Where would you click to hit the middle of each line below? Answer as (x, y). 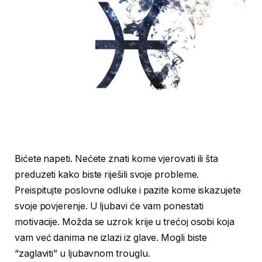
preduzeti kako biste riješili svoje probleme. (107, 174)
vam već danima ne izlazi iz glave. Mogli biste (111, 237)
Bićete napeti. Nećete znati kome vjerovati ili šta (117, 158)
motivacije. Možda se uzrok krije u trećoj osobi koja (125, 222)
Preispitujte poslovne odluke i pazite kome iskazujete (128, 190)
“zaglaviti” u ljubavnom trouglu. (82, 253)
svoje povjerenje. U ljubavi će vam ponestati (109, 206)
